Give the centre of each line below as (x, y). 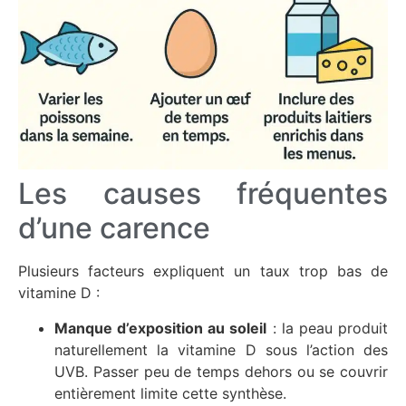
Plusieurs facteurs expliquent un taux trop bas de (203, 271)
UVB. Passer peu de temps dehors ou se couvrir (221, 371)
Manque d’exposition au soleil (161, 328)
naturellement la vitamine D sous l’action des (221, 349)
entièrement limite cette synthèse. (170, 393)
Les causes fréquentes (203, 194)
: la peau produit (328, 328)
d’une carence (114, 228)
